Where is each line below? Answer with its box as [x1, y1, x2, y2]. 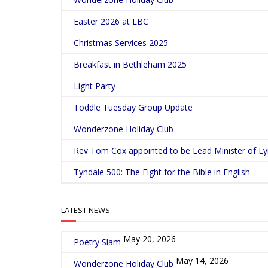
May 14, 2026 [176, 255, 229, 266]
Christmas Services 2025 [74, 37, 168, 48]
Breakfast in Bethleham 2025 [74, 59, 187, 70]
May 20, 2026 [123, 233, 176, 245]
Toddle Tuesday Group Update [74, 102, 193, 113]
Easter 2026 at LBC [74, 16, 148, 27]
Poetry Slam [74, 236, 121, 248]
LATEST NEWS [61, 205, 110, 215]
